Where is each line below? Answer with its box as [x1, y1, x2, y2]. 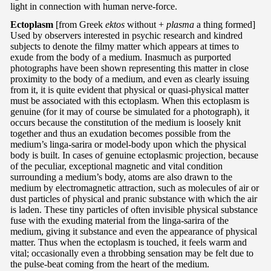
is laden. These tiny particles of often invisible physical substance [10, 204, 258, 215]
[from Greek [53, 19, 105, 30]
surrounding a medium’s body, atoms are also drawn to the [10, 171, 232, 182]
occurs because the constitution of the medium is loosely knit [10, 117, 241, 128]
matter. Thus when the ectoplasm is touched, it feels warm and [10, 237, 247, 247]
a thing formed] [194, 19, 255, 30]
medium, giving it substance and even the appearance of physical [10, 226, 257, 237]
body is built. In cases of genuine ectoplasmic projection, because [10, 149, 258, 160]
